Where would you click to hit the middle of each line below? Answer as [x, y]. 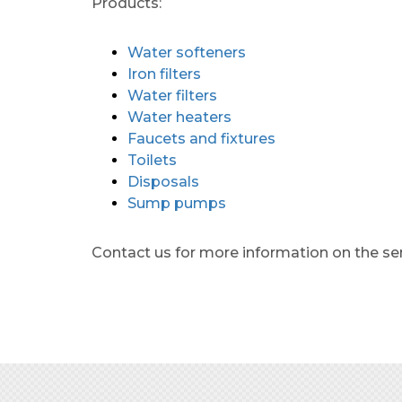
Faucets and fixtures [201, 138]
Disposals [163, 181]
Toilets [152, 160]
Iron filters [164, 74]
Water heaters [179, 117]
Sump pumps [177, 203]
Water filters [172, 95]
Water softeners [187, 52]
